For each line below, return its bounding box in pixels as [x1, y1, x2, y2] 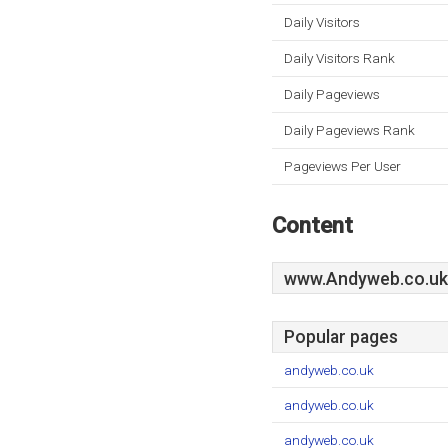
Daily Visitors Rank [284, 50, 395, 66]
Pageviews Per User [284, 158, 401, 174]
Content [272, 212, 353, 238]
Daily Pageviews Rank [284, 122, 415, 138]
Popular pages [284, 327, 398, 347]
